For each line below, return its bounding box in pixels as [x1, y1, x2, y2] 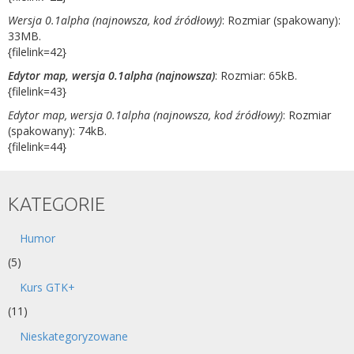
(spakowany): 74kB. [8, 123, 107, 138]
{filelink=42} [8, 44, 66, 59]
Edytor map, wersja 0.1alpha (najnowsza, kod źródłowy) [8, 107, 283, 122]
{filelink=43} [8, 84, 66, 99]
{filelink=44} [8, 139, 66, 154]
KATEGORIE [8, 194, 105, 215]
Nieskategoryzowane [20, 329, 128, 344]
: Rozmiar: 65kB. [215, 68, 297, 83]
